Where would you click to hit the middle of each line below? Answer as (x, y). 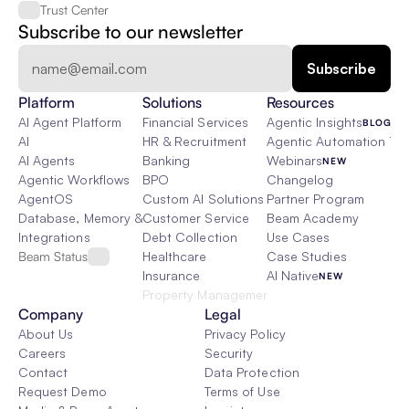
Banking (167, 160)
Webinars (295, 160)
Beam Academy (313, 218)
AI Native (293, 275)
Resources (300, 102)
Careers (42, 353)
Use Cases (299, 237)
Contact (43, 372)
